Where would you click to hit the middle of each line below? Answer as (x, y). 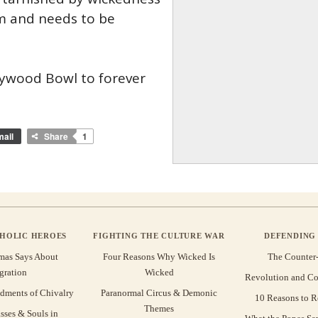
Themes (159, 308)
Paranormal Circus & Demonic (159, 292)
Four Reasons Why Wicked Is (159, 256)
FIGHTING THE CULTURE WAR (159, 235)
